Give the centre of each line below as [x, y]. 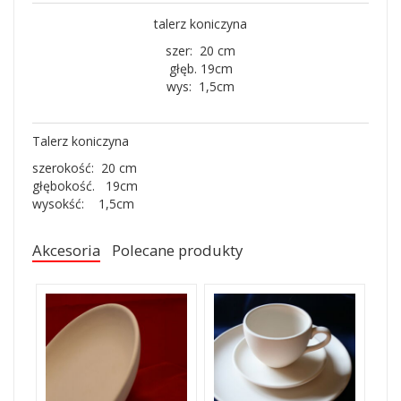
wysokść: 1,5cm [83, 204]
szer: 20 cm [200, 51]
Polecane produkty [178, 250]
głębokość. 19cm [85, 186]
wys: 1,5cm [200, 86]
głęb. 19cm [200, 68]
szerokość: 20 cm [85, 168]
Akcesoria [66, 250]
